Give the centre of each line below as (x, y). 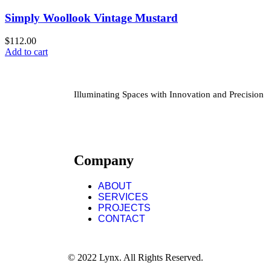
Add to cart (26, 52)
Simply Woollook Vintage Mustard (91, 18)
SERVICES (123, 197)
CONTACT (122, 219)
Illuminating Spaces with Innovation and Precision (169, 95)
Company (104, 161)
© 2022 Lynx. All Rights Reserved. (135, 258)
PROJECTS (124, 208)
